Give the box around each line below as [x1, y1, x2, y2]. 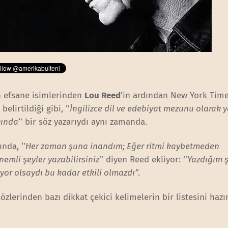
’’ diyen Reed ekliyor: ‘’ [99, 154, 188, 165]
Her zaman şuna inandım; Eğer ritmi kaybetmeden [25, 140, 220, 152]
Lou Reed [84, 90, 121, 101]
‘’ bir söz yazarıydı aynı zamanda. [18, 116, 148, 127]
